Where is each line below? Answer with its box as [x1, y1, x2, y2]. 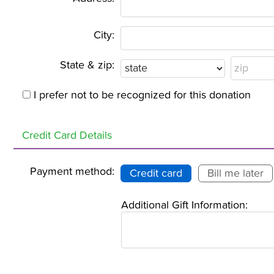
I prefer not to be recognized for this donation [34, 89, 251, 102]
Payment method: [30, 165, 114, 179]
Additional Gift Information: [121, 199, 248, 212]
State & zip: [60, 59, 114, 72]
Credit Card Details [22, 129, 112, 143]
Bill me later [207, 167, 264, 180]
